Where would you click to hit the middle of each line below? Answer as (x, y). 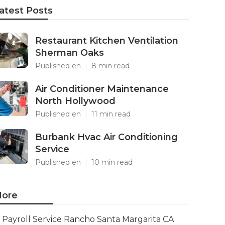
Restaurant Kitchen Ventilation (107, 41)
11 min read (111, 114)
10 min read (112, 162)
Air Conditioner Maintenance (102, 89)
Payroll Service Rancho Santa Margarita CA (88, 219)
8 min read (110, 66)
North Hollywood (75, 101)
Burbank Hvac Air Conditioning (106, 137)
